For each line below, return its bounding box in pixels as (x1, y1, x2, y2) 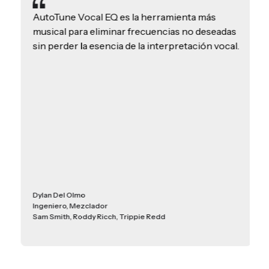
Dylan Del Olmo (31, 190, 84, 200)
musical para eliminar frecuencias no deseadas (31, 25, 235, 38)
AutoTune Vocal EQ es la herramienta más (31, 11, 214, 23)
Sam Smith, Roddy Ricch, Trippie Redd (31, 212, 164, 222)
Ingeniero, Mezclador (31, 201, 106, 211)
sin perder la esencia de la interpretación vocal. (31, 40, 238, 52)
